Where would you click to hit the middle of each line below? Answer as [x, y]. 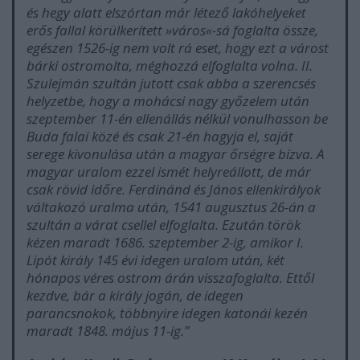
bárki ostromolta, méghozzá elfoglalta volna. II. [170, 65]
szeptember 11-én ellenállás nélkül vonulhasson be [177, 118]
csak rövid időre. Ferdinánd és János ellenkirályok [174, 189]
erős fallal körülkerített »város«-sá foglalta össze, [172, 30]
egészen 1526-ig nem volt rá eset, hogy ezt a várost [178, 47]
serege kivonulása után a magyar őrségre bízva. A [176, 153]
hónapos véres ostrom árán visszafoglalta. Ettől [170, 277]
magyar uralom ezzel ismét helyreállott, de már [169, 171]
